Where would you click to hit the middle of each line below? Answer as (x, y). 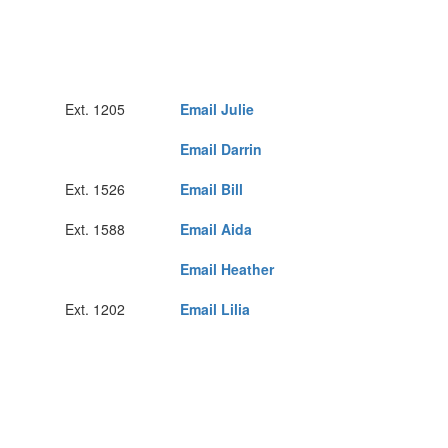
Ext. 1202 (95, 309)
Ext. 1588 (95, 229)
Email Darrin (221, 149)
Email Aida (216, 229)
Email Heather (227, 269)
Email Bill (211, 189)
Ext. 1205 (95, 109)
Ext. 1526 (95, 189)
